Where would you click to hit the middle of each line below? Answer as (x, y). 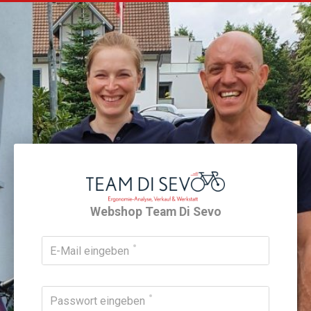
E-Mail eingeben (90, 251)
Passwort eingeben (98, 301)
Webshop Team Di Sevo (155, 211)
